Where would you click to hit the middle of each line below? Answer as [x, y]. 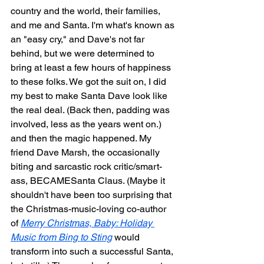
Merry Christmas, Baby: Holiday [88, 223]
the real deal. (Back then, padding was [91, 110]
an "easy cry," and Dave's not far [79, 39]
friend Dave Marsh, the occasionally [86, 152]
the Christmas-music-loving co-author [90, 209]
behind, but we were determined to [84, 53]
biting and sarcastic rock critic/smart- [86, 166]
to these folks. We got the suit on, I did [90, 81]
